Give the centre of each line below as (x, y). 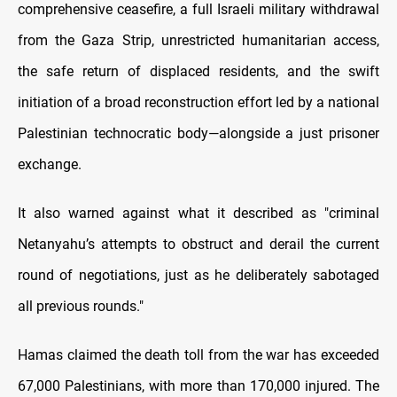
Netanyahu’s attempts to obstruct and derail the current (198, 244)
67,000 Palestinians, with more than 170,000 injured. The (198, 385)
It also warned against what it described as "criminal (198, 213)
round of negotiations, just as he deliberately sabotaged (198, 275)
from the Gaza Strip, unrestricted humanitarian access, (198, 40)
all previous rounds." (81, 306)
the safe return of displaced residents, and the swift (198, 71)
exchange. (50, 164)
